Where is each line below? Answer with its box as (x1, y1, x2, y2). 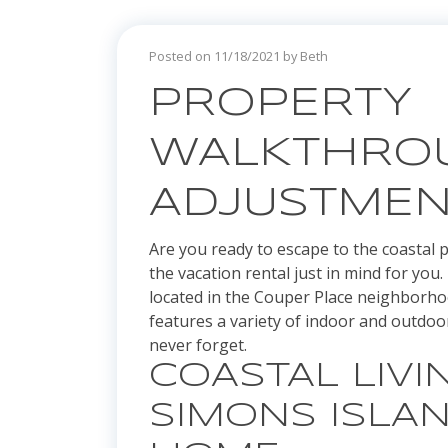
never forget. (149, 334, 247, 357)
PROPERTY (149, 85, 413, 124)
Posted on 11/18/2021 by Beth (149, 47, 328, 66)
